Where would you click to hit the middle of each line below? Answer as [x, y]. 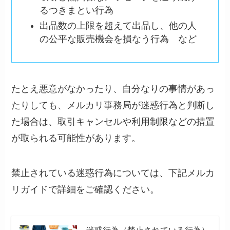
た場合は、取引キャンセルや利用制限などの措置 [113, 122]
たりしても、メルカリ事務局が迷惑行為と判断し [113, 106]
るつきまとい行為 [77, 10]
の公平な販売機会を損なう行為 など [118, 39]
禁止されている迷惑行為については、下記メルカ [113, 173]
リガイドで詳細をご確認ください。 [85, 190]
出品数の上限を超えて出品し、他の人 [118, 26]
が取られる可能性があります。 [76, 138]
